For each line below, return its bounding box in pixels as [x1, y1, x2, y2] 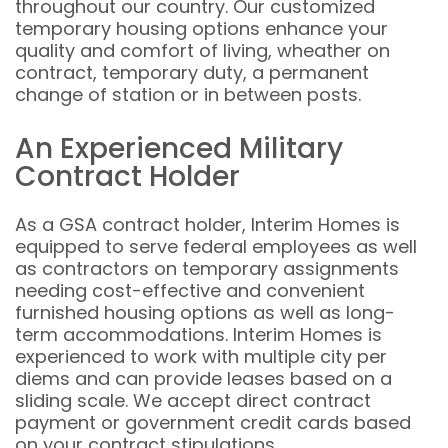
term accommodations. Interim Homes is [15, 322, 382, 347]
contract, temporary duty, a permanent [15, 60, 369, 85]
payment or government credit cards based [15, 410, 411, 435]
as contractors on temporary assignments [15, 256, 399, 281]
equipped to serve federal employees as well [15, 234, 417, 259]
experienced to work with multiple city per [15, 344, 387, 369]
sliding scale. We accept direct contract [15, 388, 371, 413]
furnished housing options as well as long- [15, 300, 395, 325]
